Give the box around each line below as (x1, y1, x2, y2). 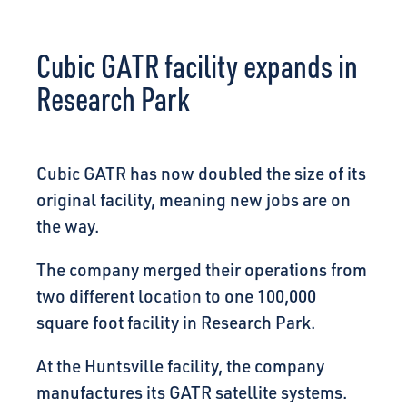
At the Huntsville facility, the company (36, 355, 324, 378)
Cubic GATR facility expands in (36, 45, 358, 87)
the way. (36, 215, 99, 238)
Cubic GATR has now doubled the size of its (36, 163, 366, 185)
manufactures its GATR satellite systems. (36, 382, 347, 404)
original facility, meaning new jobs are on (36, 189, 351, 212)
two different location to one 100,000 (36, 285, 316, 308)
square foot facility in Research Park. (36, 312, 315, 334)
